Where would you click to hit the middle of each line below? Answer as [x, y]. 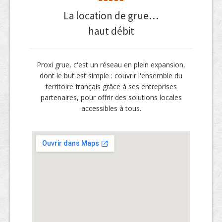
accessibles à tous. [111, 109]
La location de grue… [111, 16]
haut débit [111, 31]
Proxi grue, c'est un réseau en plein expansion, [111, 65]
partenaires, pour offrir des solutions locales [111, 98]
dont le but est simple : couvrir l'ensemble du [111, 76]
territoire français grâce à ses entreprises [111, 87]
